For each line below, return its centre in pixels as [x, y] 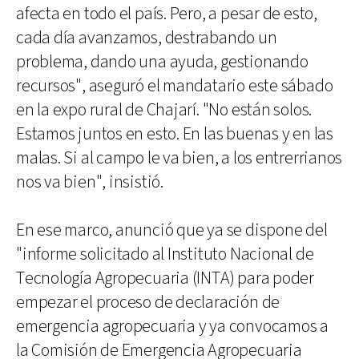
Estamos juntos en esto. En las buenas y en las [175, 134]
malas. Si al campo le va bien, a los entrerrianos [179, 158]
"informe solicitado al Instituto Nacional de [165, 254]
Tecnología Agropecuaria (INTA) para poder [165, 278]
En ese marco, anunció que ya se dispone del [172, 230]
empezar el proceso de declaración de [148, 302]
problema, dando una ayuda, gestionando [162, 62]
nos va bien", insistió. [90, 182]
